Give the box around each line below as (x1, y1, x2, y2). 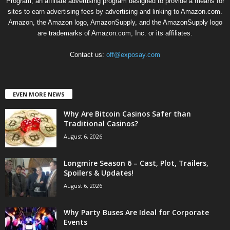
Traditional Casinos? (64, 119, 138, 129)
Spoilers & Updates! (64, 168, 133, 178)
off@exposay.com (106, 51, 160, 59)
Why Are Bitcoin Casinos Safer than (64, 109, 191, 119)
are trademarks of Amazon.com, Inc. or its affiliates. (37, 29, 193, 37)
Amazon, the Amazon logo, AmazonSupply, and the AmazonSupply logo (8, 18, 222, 27)
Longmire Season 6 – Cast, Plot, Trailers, (64, 158, 208, 168)
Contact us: (70, 51, 106, 59)
